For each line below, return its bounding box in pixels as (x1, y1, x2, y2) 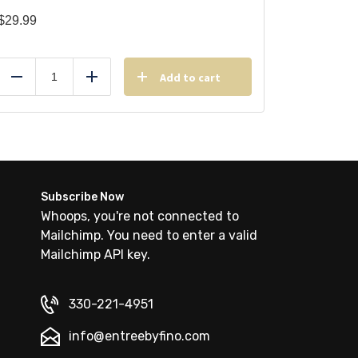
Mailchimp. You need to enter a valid (41, 228, 257, 243)
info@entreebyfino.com (69, 328, 210, 344)
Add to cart (160, 70, 221, 85)
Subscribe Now (41, 190, 124, 204)
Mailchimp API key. (41, 247, 150, 262)
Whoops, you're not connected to (41, 209, 239, 224)
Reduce (16, 77, 62, 93)
